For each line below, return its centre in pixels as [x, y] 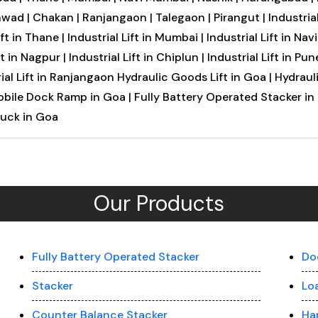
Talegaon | [184, 17]
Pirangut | [241, 17]
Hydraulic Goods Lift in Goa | [194, 77]
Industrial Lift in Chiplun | [138, 57]
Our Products [159, 203]
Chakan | [57, 17]
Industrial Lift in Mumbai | [137, 37]
